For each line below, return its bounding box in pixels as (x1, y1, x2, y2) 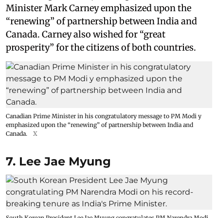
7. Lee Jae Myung (6, 154, 111, 168)
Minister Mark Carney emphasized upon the (6, 2, 191, 14)
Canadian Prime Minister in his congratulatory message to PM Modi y (6, 112, 201, 120)
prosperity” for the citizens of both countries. (6, 41, 196, 53)
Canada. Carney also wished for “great (6, 28, 165, 40)
